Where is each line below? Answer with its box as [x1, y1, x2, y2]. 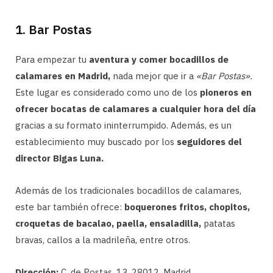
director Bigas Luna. [15, 152, 104, 165]
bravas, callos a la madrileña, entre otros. [15, 234, 190, 246]
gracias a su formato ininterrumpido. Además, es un [15, 119, 232, 132]
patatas [201, 218, 235, 230]
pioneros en [200, 87, 252, 99]
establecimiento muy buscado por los [15, 136, 177, 148]
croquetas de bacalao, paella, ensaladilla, [15, 218, 201, 230]
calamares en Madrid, [15, 70, 110, 82]
